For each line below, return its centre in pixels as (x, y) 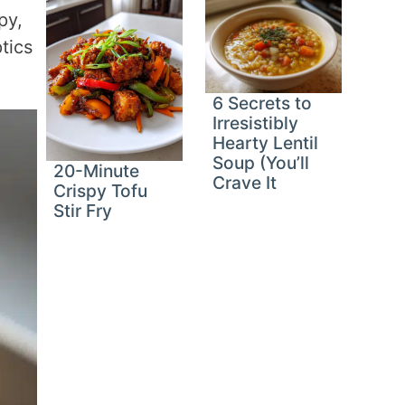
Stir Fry (83, 210)
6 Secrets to (263, 103)
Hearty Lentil (266, 142)
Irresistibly (256, 122)
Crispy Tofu (101, 190)
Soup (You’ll (261, 162)
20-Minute (97, 170)
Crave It (245, 182)
